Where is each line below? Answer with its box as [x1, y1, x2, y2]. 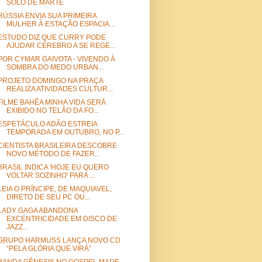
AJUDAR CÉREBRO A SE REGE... [6, 42, 115, 50]
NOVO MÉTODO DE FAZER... [6, 150, 100, 158]
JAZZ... [6, 223, 28, 232]
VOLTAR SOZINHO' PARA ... [6, 171, 95, 180]
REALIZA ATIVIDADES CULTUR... [6, 85, 113, 94]
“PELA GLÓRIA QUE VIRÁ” [6, 244, 91, 253]
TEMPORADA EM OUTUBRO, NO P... [6, 128, 124, 137]
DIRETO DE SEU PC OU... [6, 193, 90, 202]
